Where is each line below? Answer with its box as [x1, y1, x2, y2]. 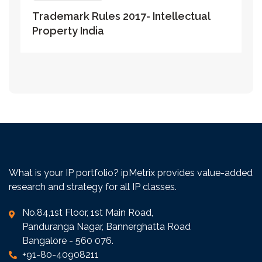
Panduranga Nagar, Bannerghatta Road [22, 221, 191, 233]
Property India [32, 25, 104, 37]
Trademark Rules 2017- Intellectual [32, 10, 210, 23]
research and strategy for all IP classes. [9, 181, 177, 193]
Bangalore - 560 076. [22, 235, 113, 247]
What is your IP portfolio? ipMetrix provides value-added [9, 167, 253, 179]
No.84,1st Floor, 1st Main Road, [22, 207, 153, 219]
